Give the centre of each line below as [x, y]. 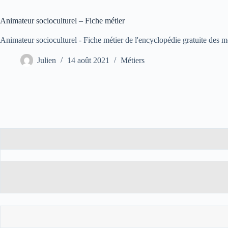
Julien [47, 61]
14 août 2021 [88, 61]
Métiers [133, 61]
